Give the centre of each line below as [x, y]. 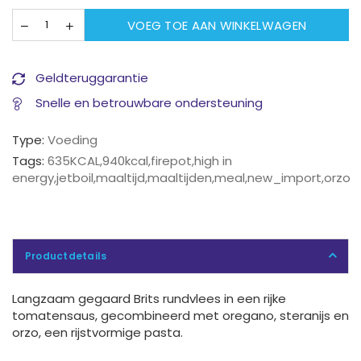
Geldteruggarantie [90, 78]
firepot [171, 161]
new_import [284, 178]
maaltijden [180, 178]
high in [213, 161]
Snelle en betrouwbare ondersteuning [147, 103]
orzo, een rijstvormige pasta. [98, 333]
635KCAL [74, 161]
